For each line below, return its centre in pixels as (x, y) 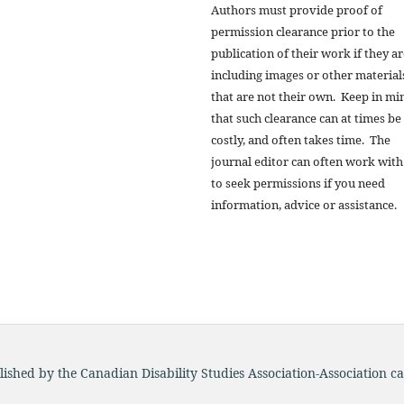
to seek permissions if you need (298, 183)
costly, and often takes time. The (301, 139)
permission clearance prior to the (303, 31)
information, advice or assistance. (304, 204)
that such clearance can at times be (306, 118)
